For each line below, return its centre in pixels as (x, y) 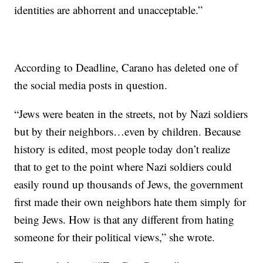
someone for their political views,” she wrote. (115, 237)
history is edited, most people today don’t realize (122, 149)
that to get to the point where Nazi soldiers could (123, 167)
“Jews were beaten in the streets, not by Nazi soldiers (131, 114)
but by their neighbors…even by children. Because (128, 131)
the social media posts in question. (91, 85)
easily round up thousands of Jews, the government (129, 184)
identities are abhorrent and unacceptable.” (109, 10)
